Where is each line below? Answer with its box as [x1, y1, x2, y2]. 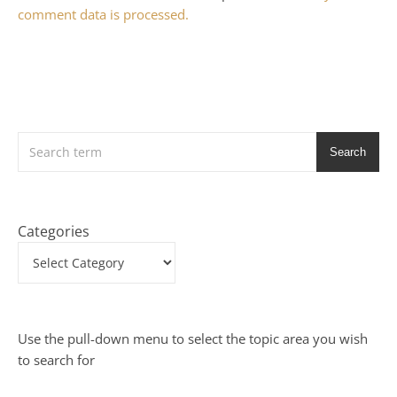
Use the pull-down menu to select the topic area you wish [18, 330, 368, 347]
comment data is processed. [18, 5, 189, 23]
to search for [18, 351, 95, 369]
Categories [18, 222, 90, 241]
